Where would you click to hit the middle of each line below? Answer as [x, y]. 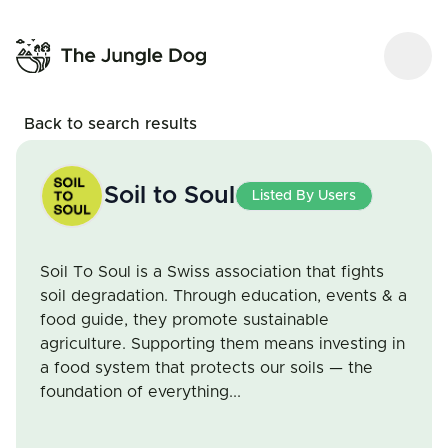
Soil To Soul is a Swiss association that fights [212, 272]
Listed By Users [304, 196]
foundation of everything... [140, 392]
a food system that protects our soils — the [206, 368]
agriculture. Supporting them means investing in [222, 344]
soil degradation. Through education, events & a [223, 296]
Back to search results [110, 124]
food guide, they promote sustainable [184, 320]
